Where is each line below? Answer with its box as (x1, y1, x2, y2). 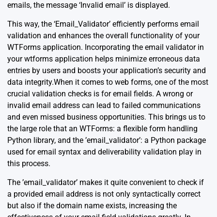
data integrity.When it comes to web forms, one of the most (7, 77, 208, 87)
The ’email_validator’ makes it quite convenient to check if (7, 177, 204, 187)
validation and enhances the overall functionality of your (7, 31, 200, 40)
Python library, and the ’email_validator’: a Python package (7, 135, 206, 145)
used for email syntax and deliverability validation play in (7, 147, 201, 156)
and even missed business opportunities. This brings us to (7, 112, 205, 122)
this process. (7, 158, 50, 168)
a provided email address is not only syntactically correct (7, 189, 201, 199)
